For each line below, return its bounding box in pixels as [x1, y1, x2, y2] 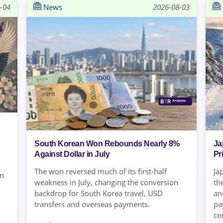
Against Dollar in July [34, 149, 110, 158]
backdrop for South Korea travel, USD [34, 188, 163, 198]
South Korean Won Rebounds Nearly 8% [34, 139, 180, 148]
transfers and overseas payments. [34, 199, 150, 209]
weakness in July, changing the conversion [34, 177, 179, 187]
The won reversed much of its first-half [34, 166, 167, 176]
